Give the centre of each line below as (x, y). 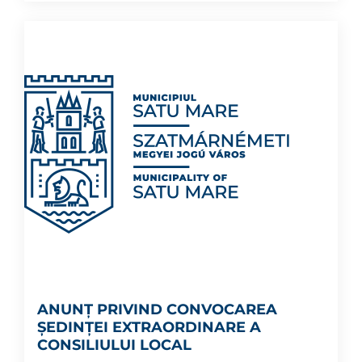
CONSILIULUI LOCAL (114, 345)
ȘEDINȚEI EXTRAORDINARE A (149, 327)
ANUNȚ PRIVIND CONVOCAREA (157, 309)
